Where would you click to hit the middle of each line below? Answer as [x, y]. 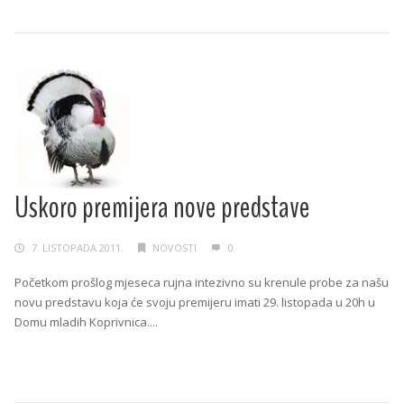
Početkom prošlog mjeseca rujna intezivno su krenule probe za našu [202, 283]
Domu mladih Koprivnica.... [86, 322]
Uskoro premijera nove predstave [162, 208]
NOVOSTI [174, 248]
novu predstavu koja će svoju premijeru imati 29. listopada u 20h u [195, 303]
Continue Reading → [70, 357]
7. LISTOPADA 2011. [78, 248]
